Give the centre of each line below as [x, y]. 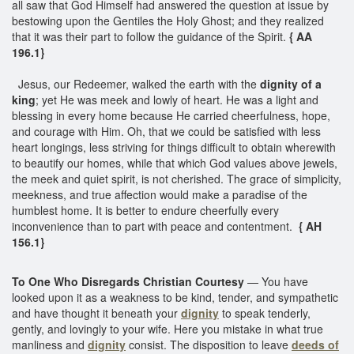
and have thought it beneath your [96, 313]
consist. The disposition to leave [209, 344]
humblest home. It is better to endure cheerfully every [145, 210]
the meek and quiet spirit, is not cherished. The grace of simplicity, [177, 178]
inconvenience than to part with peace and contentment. [155, 226]
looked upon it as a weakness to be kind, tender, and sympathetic [175, 297]
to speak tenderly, [265, 313]
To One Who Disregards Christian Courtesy [128, 281]
